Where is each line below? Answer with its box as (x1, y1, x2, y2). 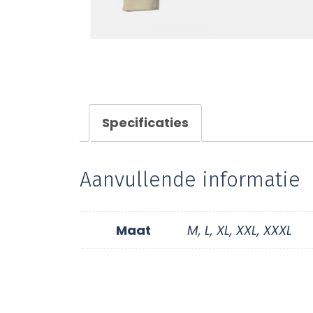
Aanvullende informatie (80, 167, 300, 193)
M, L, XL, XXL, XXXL (187, 221, 292, 240)
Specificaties (102, 113, 189, 131)
